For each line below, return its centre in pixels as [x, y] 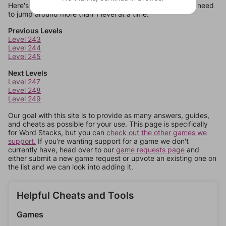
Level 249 [24, 99]
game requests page [150, 150]
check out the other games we [157, 132]
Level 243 [24, 39]
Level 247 [24, 81]
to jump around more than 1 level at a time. [78, 14]
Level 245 [24, 56]
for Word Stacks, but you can [57, 132]
